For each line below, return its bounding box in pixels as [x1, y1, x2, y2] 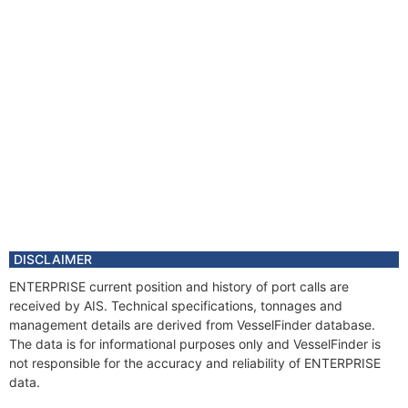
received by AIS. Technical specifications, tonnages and [9, 298, 342, 313]
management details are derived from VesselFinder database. [9, 317, 375, 332]
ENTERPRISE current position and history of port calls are [9, 279, 349, 294]
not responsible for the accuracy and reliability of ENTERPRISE [9, 355, 381, 371]
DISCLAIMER [14, 251, 92, 267]
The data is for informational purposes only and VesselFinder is [9, 336, 381, 352]
